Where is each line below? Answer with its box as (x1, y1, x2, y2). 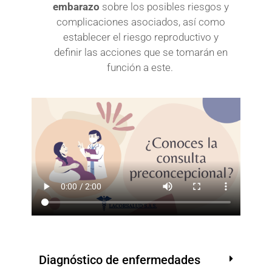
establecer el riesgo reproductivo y (63, 31, 219, 44)
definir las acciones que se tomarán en (54, 46, 228, 59)
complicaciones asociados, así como (56, 16, 225, 29)
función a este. (106, 61, 175, 74)
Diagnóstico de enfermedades (39, 252, 200, 267)
